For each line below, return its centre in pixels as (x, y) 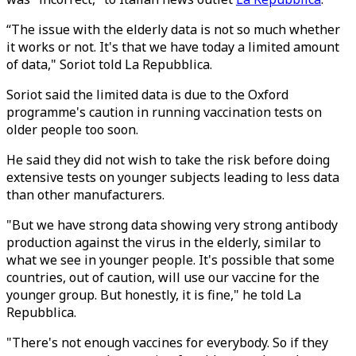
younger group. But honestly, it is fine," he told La (154, 295)
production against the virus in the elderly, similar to (164, 242)
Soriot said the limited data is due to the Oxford (147, 95)
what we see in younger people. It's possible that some (170, 260)
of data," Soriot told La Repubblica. (109, 64)
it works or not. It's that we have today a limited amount (173, 47)
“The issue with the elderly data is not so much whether (173, 29)
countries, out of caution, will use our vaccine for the (163, 277)
